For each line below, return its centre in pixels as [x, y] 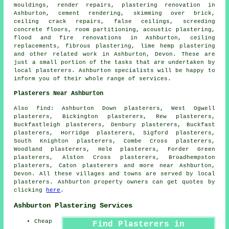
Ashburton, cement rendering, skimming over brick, [114, 14]
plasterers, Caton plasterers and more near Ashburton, [114, 166]
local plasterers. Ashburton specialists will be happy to [114, 71]
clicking [30, 190]
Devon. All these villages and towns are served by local [114, 174]
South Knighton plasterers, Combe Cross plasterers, [114, 141]
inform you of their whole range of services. [93, 79]
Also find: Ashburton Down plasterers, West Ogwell [114, 109]
